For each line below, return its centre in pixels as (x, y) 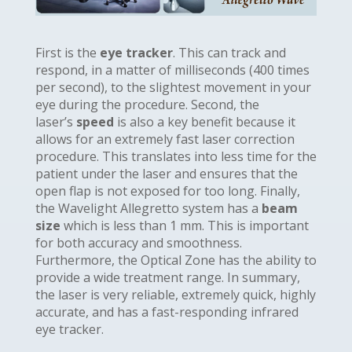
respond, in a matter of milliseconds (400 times (172, 70)
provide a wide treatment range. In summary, (167, 277)
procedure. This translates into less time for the (176, 156)
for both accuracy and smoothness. (138, 242)
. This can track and (229, 52)
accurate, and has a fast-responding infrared (167, 312)
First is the (67, 52)
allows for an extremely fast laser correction (165, 139)
